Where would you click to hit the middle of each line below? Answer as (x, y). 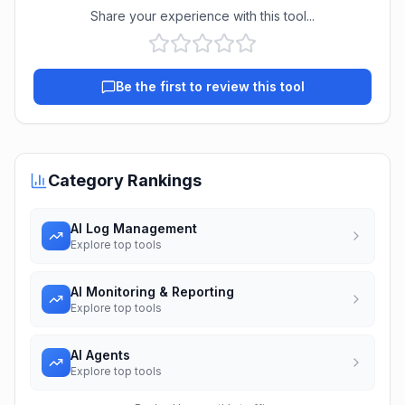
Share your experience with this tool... (202, 16)
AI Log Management (134, 228)
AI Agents (100, 355)
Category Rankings (125, 180)
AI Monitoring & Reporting (152, 292)
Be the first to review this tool (210, 86)
